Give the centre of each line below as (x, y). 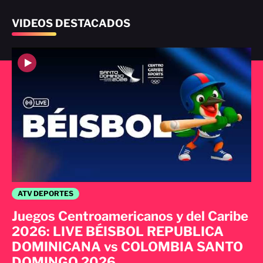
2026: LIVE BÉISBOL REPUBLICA (118, 232)
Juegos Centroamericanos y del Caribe (130, 216)
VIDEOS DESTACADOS (71, 23)
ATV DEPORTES (45, 194)
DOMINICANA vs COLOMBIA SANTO (127, 247)
